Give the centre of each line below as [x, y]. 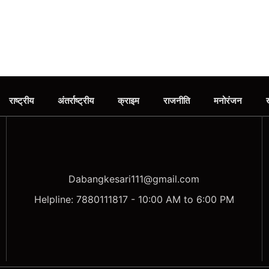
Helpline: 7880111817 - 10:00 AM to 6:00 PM [134, 200]
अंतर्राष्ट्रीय [75, 101]
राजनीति [176, 101]
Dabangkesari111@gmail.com [134, 179]
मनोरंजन [228, 101]
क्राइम [128, 101]
